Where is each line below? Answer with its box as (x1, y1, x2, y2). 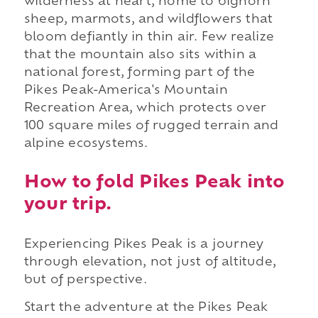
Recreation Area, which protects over (23, 103, 267, 115)
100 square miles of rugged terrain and (23, 121, 279, 133)
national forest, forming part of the (23, 67, 256, 79)
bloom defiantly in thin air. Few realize (23, 32, 274, 44)
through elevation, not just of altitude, (23, 256, 276, 268)
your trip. (23, 196, 111, 214)
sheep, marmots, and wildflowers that (23, 14, 273, 26)
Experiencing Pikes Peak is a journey (23, 238, 264, 251)
